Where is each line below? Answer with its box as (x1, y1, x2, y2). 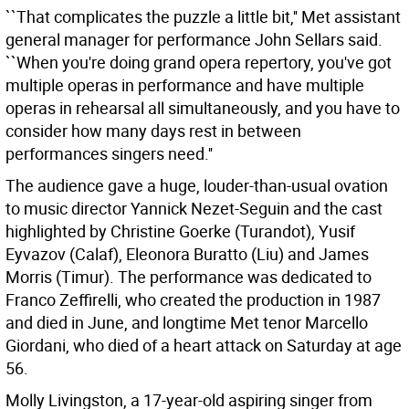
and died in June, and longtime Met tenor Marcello (5, 311, 368, 334)
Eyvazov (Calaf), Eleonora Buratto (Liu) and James (5, 243, 369, 266)
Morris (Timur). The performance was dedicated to (5, 266, 372, 288)
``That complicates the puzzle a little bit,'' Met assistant (5, 5, 401, 28)
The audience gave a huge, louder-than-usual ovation (5, 174, 388, 197)
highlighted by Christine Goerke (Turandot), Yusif (5, 220, 355, 243)
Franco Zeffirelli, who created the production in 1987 (5, 288, 381, 311)
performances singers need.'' (5, 142, 213, 165)
